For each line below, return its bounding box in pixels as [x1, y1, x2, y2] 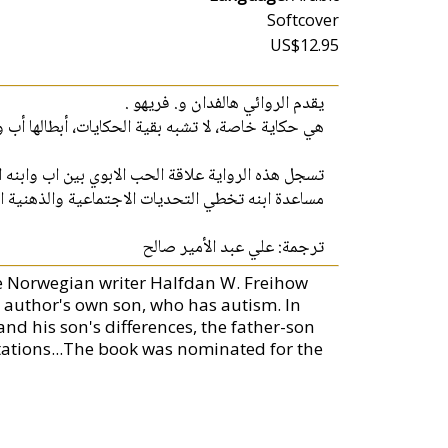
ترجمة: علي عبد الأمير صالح [142, 233, 325, 263]
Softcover [267, 9, 340, 31]
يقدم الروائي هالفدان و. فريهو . [125, 89, 325, 119]
